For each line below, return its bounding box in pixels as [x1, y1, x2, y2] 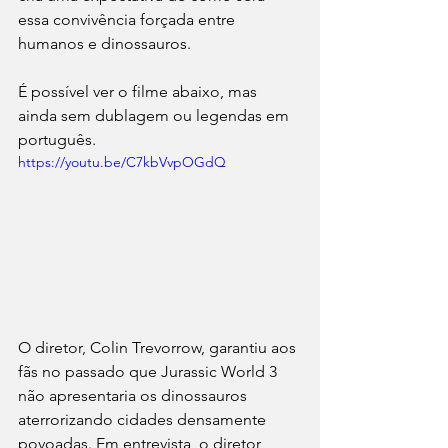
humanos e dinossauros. [18, 34, 195, 53]
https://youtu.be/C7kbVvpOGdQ [18, 153, 226, 171]
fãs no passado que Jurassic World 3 [18, 361, 281, 381]
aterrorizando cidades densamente [18, 409, 270, 429]
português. [18, 130, 96, 149]
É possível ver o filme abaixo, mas [18, 82, 261, 101]
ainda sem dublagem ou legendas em [18, 106, 293, 125]
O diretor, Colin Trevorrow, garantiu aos [18, 337, 300, 357]
